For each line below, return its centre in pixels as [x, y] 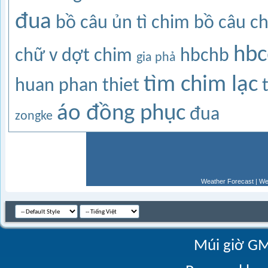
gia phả [156, 58]
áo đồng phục [121, 114]
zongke [34, 116]
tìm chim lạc [201, 85]
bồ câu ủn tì [101, 23]
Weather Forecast [227, 181]
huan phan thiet [77, 86]
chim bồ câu [199, 23]
